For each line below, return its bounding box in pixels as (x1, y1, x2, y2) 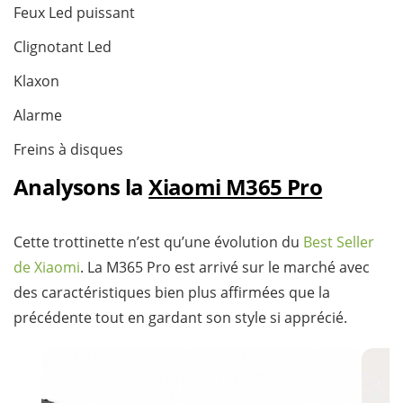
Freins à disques (13, 139, 123, 160)
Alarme (13, 105, 62, 126)
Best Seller (303, 232, 374, 253)
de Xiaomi (13, 257, 80, 278)
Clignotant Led (13, 37, 112, 58)
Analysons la (13, 172, 149, 202)
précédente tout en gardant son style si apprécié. (13, 308, 347, 328)
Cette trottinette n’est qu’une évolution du (13, 232, 303, 253)
